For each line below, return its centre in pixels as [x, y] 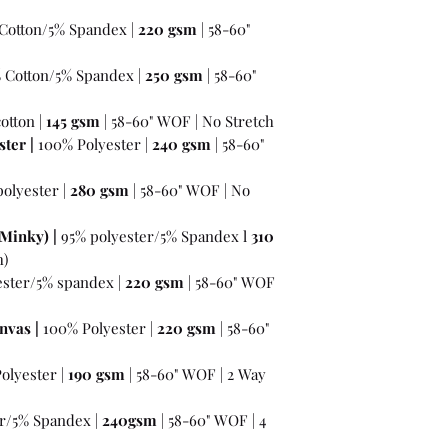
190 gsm [96, 373]
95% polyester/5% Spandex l [154, 235]
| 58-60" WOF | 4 [211, 419]
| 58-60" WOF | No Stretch [187, 120]
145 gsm [73, 120]
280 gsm [99, 189]
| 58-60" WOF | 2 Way [195, 373]
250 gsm [174, 74]
